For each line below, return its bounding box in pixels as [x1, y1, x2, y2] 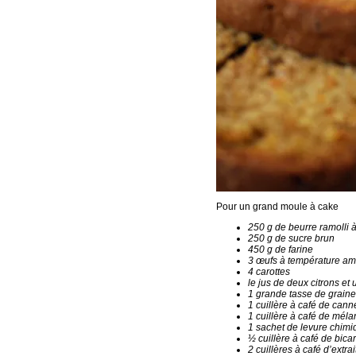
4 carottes [248, 266, 290, 277]
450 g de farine [248, 244, 313, 255]
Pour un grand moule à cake [216, 201, 339, 212]
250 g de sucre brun [248, 233, 335, 244]
